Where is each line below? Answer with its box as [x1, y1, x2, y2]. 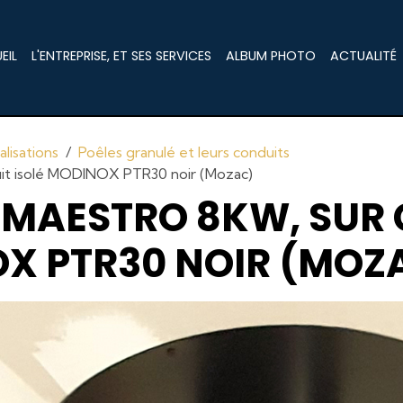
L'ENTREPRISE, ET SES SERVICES [31, 47, 212, 65]
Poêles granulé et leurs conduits [78, 143, 291, 161]
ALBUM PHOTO [226, 47, 317, 65]
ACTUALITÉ [330, 47, 398, 65]
